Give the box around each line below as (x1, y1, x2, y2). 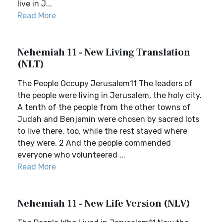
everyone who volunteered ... (17, 150, 125, 160)
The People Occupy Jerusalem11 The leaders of (17, 79, 193, 88)
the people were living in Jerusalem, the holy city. (17, 91, 202, 100)
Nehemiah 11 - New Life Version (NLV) (17, 197, 190, 210)
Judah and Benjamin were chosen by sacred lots (17, 114, 199, 124)
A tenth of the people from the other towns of (17, 103, 191, 112)
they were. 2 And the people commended (17, 138, 171, 148)
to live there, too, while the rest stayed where (17, 126, 187, 136)
